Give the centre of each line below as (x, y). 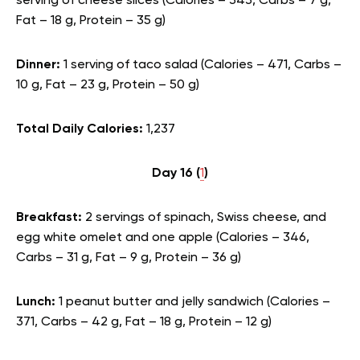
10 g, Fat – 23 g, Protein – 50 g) (108, 85)
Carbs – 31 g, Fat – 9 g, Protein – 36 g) (129, 258)
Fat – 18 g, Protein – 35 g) (91, 21)
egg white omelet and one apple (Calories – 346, (163, 238)
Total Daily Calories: (81, 129)
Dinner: (40, 65)
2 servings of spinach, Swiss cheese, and (206, 218)
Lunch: (37, 302)
